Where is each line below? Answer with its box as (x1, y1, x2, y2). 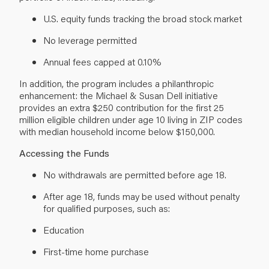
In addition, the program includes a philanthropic (19, 76, 214, 89)
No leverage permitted (43, 33, 139, 46)
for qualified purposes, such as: (43, 201, 172, 214)
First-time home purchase (43, 244, 151, 258)
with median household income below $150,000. (19, 124, 217, 138)
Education (43, 223, 86, 236)
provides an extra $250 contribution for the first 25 (19, 100, 224, 113)
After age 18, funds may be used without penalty (43, 189, 240, 202)
